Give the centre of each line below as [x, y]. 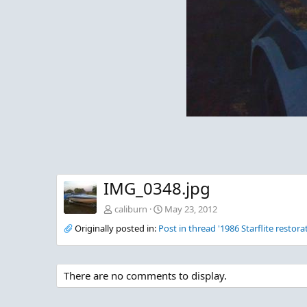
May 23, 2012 [191, 209]
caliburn [131, 209]
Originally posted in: [115, 229]
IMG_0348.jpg [157, 188]
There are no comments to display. [145, 276]
